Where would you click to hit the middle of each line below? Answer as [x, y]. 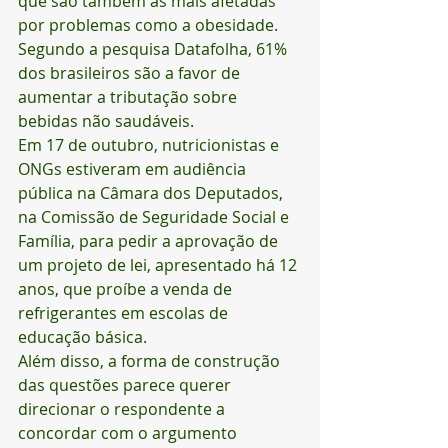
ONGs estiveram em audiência [134, 169]
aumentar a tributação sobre [129, 97]
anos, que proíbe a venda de [127, 289]
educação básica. [84, 337]
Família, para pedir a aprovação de [150, 241]
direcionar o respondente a [123, 409]
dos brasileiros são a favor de [131, 73]
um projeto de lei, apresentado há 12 [159, 265]
